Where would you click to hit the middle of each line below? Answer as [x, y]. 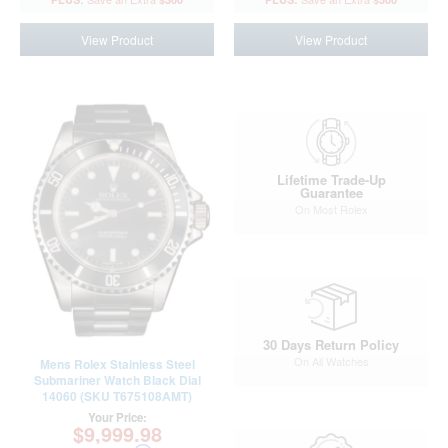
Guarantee [331, 192]
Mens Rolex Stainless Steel [117, 364]
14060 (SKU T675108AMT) [117, 396]
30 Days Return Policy [331, 344]
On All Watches [331, 361]
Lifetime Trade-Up [331, 179]
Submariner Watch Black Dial [117, 380]
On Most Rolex [331, 209]
